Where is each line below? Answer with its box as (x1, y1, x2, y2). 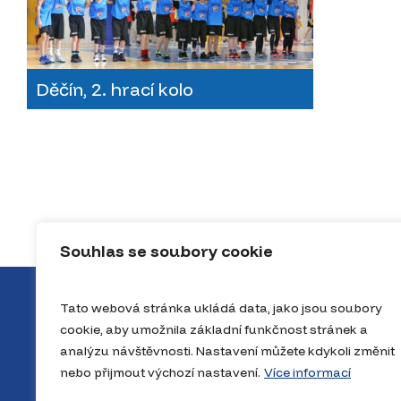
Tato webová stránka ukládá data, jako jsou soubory (60, 300, 382, 316)
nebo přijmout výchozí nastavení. (60, 364, 260, 380)
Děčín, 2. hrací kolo (36, 78, 194, 100)
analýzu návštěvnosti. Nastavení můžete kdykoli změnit (60, 343, 395, 359)
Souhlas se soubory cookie (60, 241, 273, 261)
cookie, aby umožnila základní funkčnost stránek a (60, 321, 368, 337)
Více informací (264, 364, 351, 380)
